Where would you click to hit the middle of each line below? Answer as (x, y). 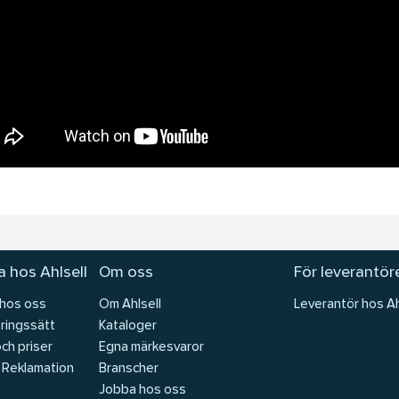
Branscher (128, 369)
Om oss (126, 273)
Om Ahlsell (130, 305)
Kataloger (127, 326)
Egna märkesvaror (151, 348)
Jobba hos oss (142, 391)
